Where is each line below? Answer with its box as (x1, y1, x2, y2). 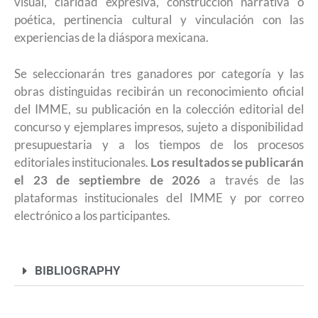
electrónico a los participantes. (14, 207, 170, 223)
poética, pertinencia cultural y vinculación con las (14, 12, 304, 28)
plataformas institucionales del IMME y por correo (14, 190, 304, 205)
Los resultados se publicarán (150, 154, 305, 170)
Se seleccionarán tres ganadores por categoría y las (14, 65, 304, 81)
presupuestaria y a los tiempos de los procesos (14, 136, 304, 152)
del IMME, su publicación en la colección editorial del (14, 101, 304, 116)
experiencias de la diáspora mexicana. (14, 30, 209, 45)
